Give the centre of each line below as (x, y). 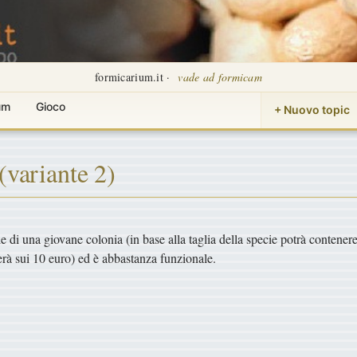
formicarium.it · (134, 77)
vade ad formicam (220, 77)
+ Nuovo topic (312, 110)
